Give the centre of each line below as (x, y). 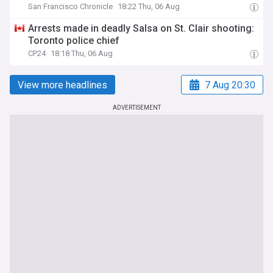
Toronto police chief (74, 41)
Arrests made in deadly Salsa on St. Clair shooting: (141, 28)
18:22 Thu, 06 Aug (149, 6)
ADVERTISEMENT (136, 108)
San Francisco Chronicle (71, 6)
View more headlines (62, 85)
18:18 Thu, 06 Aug (82, 53)
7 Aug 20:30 (230, 85)
